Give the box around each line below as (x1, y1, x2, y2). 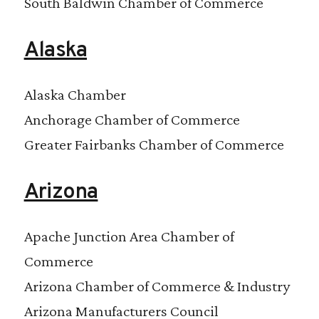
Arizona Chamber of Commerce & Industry (23, 276, 290, 295)
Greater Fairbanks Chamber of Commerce (23, 135, 284, 153)
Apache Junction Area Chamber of (23, 226, 234, 245)
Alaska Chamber (23, 85, 126, 103)
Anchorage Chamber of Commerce (23, 110, 240, 128)
